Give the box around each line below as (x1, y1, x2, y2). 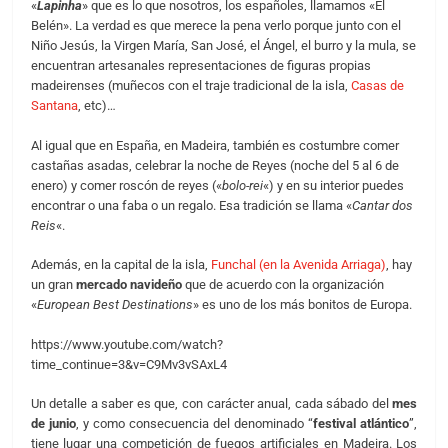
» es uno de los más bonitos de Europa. (192, 297, 412, 313)
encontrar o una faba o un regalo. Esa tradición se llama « (30, 197, 352, 213)
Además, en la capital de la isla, (30, 257, 211, 273)
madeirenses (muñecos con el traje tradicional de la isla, (30, 78, 351, 94)
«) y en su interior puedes (262, 177, 404, 193)
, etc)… (77, 98, 116, 114)
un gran (30, 277, 76, 293)
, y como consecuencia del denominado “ (75, 416, 314, 432)
